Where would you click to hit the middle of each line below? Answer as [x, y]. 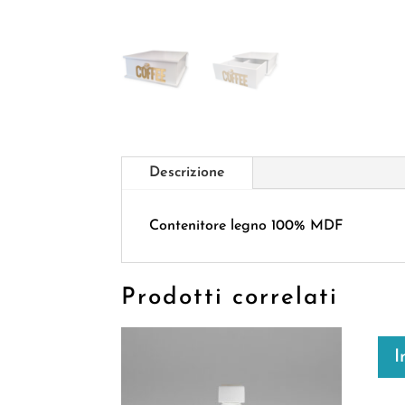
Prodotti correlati [230, 298]
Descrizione [188, 173]
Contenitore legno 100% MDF [246, 226]
